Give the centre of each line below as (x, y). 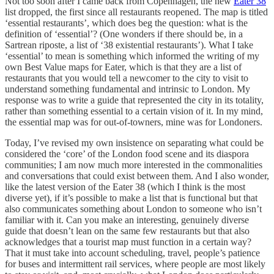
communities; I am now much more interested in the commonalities (134, 165)
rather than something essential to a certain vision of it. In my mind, (134, 111)
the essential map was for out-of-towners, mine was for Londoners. (135, 122)
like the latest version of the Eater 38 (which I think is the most (125, 187)
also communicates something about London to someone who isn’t (133, 209)
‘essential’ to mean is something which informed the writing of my (132, 56)
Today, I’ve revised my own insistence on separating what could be (134, 143)
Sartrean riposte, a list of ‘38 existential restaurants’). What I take (129, 45)
